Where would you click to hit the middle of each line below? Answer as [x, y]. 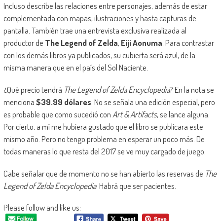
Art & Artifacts [134, 114]
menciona [19, 102]
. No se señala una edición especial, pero [153, 102]
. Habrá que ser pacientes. [136, 186]
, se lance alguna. [183, 114]
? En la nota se [192, 90]
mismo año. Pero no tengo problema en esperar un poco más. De [104, 139]
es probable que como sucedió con [58, 114]
